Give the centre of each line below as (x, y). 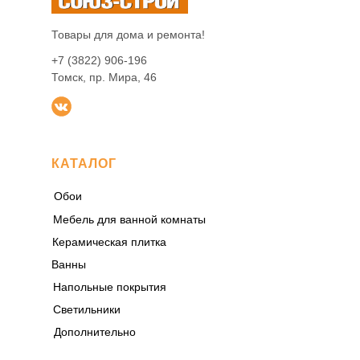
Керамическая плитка (109, 242)
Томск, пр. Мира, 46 (104, 77)
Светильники (86, 310)
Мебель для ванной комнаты (129, 220)
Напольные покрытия (110, 287)
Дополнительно (94, 332)
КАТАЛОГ (84, 163)
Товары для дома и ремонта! (128, 34)
